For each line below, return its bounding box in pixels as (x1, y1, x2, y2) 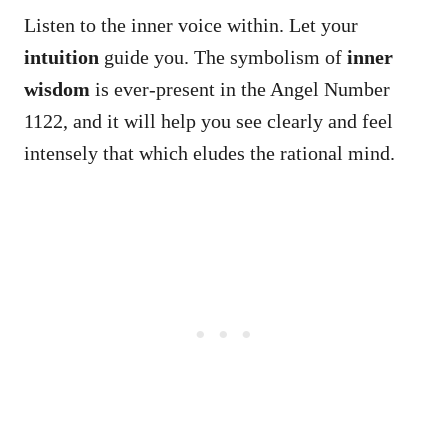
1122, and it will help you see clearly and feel (24, 109, 393, 132)
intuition (24, 45, 99, 68)
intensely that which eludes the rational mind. (24, 141, 395, 164)
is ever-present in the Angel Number (90, 77, 390, 100)
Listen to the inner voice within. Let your (24, 13, 358, 36)
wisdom (24, 77, 90, 100)
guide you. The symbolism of (99, 45, 347, 68)
